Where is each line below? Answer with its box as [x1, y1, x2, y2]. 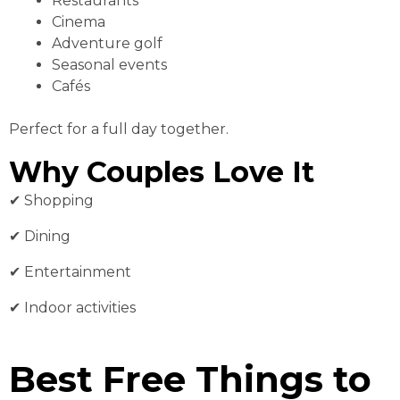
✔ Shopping [9, 192, 94, 210]
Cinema [52, 13, 105, 31]
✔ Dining [9, 228, 71, 246]
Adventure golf [52, 35, 162, 53]
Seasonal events [52, 56, 167, 74]
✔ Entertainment [9, 263, 131, 281]
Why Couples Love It [9, 154, 314, 190]
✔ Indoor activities [9, 299, 136, 317]
